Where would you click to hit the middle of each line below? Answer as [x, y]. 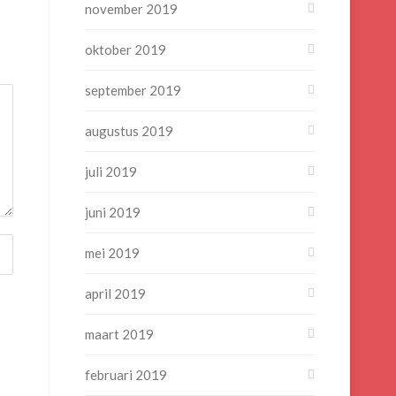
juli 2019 [111, 171]
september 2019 [133, 90]
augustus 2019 [129, 131]
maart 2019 [119, 334]
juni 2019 [113, 212]
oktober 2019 [126, 49]
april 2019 [115, 293]
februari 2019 [126, 375]
